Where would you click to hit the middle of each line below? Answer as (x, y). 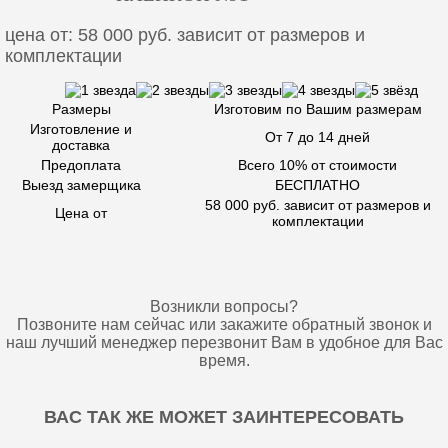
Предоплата (81, 165)
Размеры (81, 109)
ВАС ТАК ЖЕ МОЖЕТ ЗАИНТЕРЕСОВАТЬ (224, 417)
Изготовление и (81, 129)
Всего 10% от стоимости (317, 165)
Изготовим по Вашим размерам (317, 109)
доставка (81, 145)
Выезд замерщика (81, 185)
